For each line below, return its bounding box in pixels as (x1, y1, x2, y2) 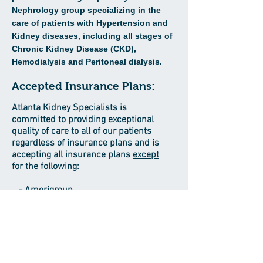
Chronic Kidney (12, 44, 74, 53)
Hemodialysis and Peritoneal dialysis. (12, 57, 162, 66)
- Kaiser (12, 220, 50, 231)
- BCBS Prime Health (12, 208, 102, 220)
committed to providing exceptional (12, 114, 154, 126)
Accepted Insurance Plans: (12, 80, 155, 92)
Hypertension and (94, 18, 168, 28)
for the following (12, 161, 77, 173)
